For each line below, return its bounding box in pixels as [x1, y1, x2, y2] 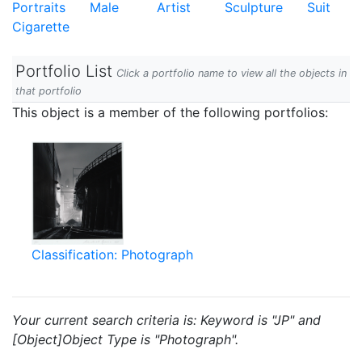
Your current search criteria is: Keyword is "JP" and [12, 312, 321, 328]
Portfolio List [15, 61, 112, 81]
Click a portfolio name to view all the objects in [116, 67, 347, 79]
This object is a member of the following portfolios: [12, 104, 328, 120]
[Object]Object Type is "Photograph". [12, 331, 238, 347]
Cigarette [12, 19, 69, 35]
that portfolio [15, 85, 82, 97]
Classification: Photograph [32, 246, 193, 263]
